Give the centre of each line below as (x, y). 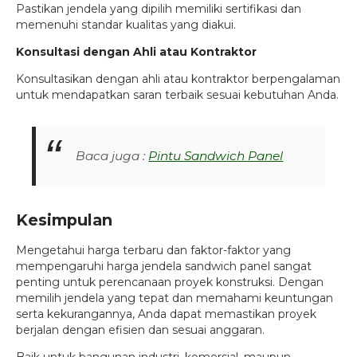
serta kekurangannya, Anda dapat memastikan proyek (166, 314)
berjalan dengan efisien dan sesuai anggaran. (140, 330)
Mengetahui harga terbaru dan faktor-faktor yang (153, 251)
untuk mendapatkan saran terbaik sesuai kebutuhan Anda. (177, 94)
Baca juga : (112, 156)
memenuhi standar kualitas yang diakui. (126, 24)
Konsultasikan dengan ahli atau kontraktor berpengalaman (178, 78)
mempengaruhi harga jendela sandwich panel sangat (164, 267)
